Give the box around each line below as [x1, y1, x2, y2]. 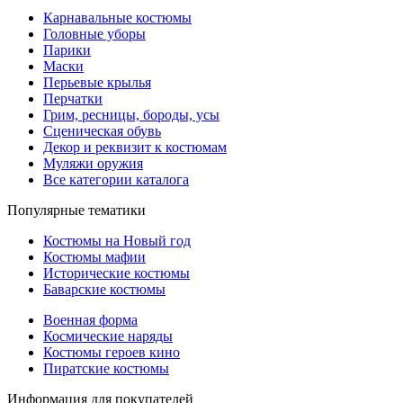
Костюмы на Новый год [43, 232, 191, 248]
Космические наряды [43, 327, 173, 344]
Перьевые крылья [43, 74, 151, 90]
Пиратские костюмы [43, 360, 169, 376]
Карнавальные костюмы [43, 9, 192, 25]
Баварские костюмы [43, 281, 166, 297]
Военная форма [43, 311, 138, 327]
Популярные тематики [7, 201, 146, 218]
